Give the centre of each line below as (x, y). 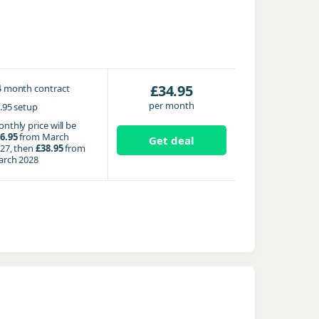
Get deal (172, 140)
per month (172, 105)
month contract (36, 88)
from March (43, 137)
